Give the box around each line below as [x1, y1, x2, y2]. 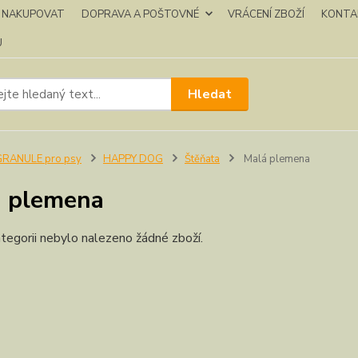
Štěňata [184, 152, 220, 166]
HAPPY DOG [102, 152, 163, 166]
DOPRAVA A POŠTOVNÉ [82, 7, 199, 22]
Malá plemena [241, 152, 310, 166]
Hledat [188, 85, 233, 103]
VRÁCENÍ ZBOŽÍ [228, 7, 304, 22]
